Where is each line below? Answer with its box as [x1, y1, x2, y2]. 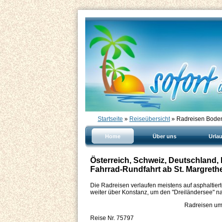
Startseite [98, 115, 123, 122]
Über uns [153, 133, 176, 139]
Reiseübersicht [129, 115, 170, 122]
